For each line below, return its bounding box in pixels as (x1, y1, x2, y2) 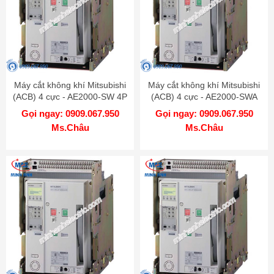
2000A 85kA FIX (39, 103, 101, 113)
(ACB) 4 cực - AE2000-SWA (150, 91, 257, 102)
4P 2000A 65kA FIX (166, 103, 242, 113)
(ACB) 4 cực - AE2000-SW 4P (13, 91, 127, 102)
